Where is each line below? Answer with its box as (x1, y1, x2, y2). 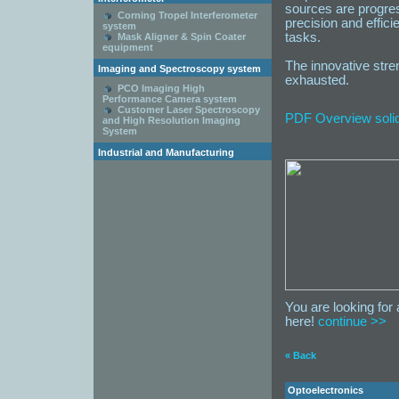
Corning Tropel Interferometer (118, 10, 257, 20)
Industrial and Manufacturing (98, 147, 234, 158)
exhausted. (285, 73, 349, 87)
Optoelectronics (288, 385, 363, 395)
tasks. (285, 30, 321, 45)
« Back (285, 350, 316, 361)
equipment (102, 42, 153, 53)
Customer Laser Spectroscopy (118, 104, 260, 115)
